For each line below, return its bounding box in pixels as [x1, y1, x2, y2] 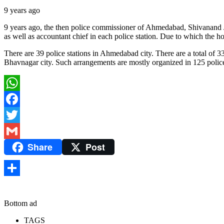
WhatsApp [4, 94, 38, 103]
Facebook [4, 110, 35, 119]
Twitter [4, 126, 26, 135]
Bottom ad [4, 198, 37, 207]
